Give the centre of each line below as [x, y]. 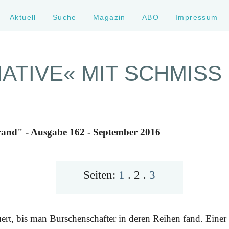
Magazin [109, 17]
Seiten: [101, 175]
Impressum [197, 17]
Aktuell [23, 17]
